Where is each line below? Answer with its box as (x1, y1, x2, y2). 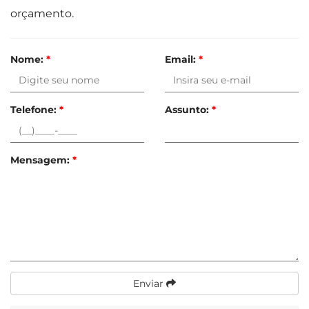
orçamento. (10, 6, 74, 20)
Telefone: (10, 103, 59, 116)
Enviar (133, 277, 166, 290)
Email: (165, 52, 199, 66)
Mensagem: (10, 153, 72, 166)
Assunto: (165, 103, 212, 116)
